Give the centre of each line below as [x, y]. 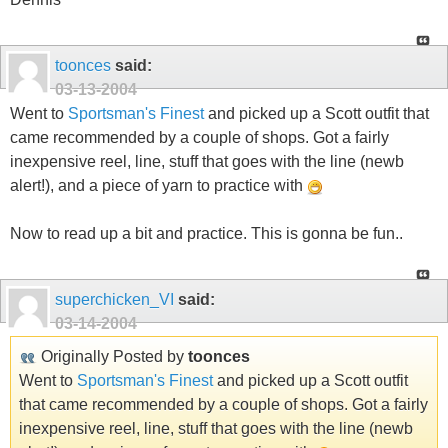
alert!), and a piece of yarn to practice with [158, 185]
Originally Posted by [112, 357]
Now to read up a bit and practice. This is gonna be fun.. [206, 233]
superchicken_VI [114, 300]
